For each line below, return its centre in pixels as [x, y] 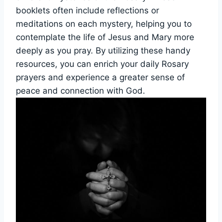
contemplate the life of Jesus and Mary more [105, 37]
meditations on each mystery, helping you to [104, 24]
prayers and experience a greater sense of [100, 77]
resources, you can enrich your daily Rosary [102, 64]
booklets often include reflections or [87, 10]
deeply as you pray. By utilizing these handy [103, 50]
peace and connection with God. [81, 90]
